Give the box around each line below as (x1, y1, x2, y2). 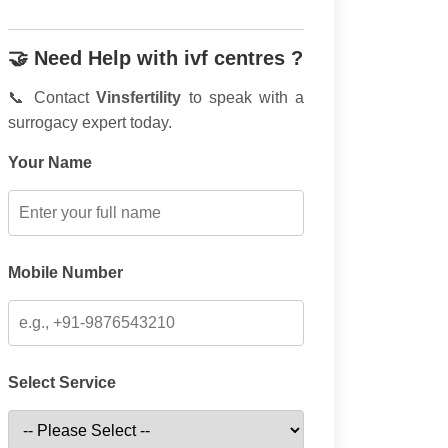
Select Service (8, 374, 116, 391)
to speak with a (181, 89, 305, 106)
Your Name (8, 154, 92, 171)
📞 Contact (8, 89, 97, 106)
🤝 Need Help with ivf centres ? (8, 47, 303, 69)
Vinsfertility (96, 89, 182, 106)
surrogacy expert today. (8, 114, 172, 131)
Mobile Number (8, 264, 123, 281)
